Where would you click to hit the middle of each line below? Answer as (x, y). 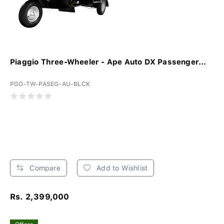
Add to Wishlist (121, 168)
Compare (44, 168)
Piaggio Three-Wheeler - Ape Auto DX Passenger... (108, 62)
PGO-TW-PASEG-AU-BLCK (50, 84)
